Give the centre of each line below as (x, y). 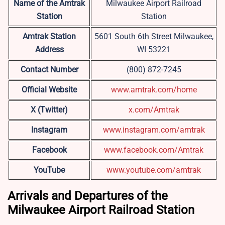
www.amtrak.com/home (154, 90)
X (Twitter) (49, 110)
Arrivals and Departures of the (88, 196)
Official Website (49, 90)
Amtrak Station (49, 37)
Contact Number (49, 70)
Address (49, 50)
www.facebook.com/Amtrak (154, 150)
